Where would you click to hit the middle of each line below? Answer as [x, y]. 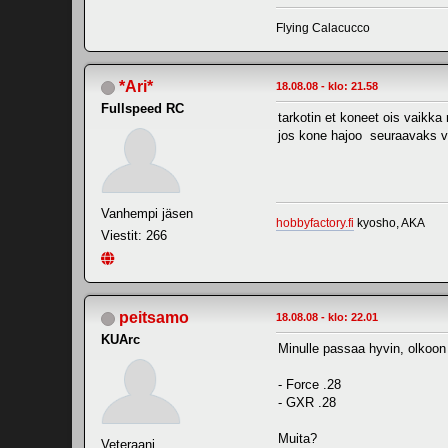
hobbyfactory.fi [315, 222]
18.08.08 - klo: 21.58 [327, 85]
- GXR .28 [307, 402]
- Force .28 [309, 384]
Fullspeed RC [142, 108]
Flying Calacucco [323, 27]
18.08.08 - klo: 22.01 [327, 316]
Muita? [297, 438]
